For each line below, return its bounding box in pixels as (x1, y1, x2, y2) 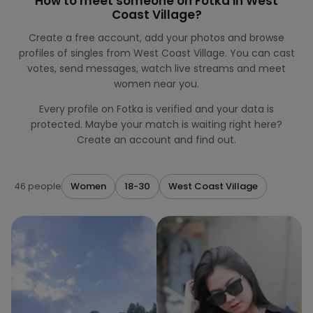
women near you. (114, 77, 199, 91)
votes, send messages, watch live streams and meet (27, 61, 286, 75)
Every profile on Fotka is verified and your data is (39, 102, 274, 116)
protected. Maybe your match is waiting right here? (31, 117, 282, 131)
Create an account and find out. (77, 133, 236, 147)
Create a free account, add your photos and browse (29, 31, 284, 45)
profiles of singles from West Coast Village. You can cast (18, 46, 295, 60)
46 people (14, 180, 61, 193)
